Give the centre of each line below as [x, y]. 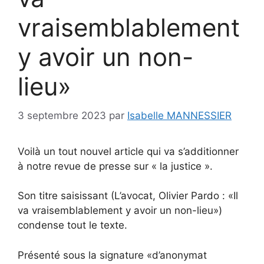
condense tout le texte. [72, 225]
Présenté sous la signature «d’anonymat [112, 255]
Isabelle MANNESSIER [179, 115]
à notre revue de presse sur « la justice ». [115, 166]
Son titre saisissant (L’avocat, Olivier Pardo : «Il [128, 196]
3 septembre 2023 [62, 115]
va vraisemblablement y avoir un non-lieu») [120, 210]
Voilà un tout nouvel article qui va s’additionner [128, 151]
